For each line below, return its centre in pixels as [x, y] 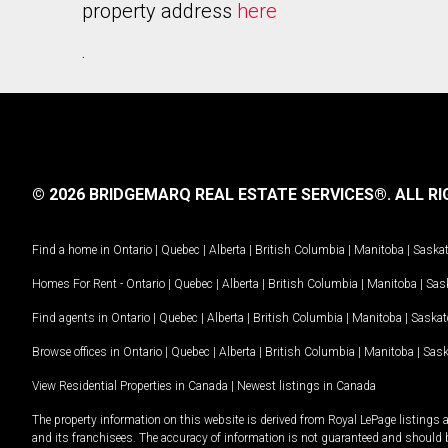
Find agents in [71, 317]
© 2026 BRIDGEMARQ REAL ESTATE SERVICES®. [211, 194]
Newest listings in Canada [306, 385]
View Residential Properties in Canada [130, 385]
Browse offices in [77, 351]
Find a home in [71, 249]
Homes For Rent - [79, 283]
